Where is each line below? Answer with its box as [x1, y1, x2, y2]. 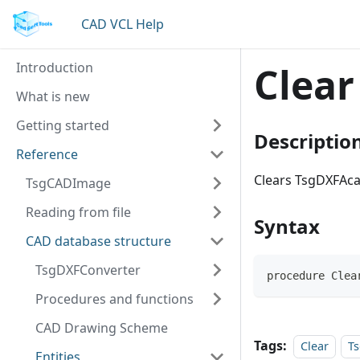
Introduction [16, 59, 93, 76]
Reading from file [26, 203, 131, 221]
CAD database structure [26, 232, 171, 250]
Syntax [254, 213, 320, 239]
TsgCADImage [26, 174, 111, 192]
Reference [16, 145, 78, 163]
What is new [16, 88, 90, 105]
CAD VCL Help [81, 15, 165, 33]
